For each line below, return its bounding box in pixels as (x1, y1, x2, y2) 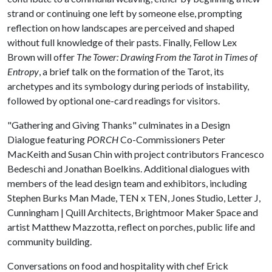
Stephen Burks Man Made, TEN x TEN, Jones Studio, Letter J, (7, 192, 260, 203)
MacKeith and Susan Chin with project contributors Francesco (7, 148, 264, 160)
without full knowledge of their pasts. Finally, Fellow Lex (7, 36, 237, 48)
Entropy (7, 66, 39, 77)
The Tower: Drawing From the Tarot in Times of (76, 51, 257, 63)
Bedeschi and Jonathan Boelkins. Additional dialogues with (7, 163, 250, 174)
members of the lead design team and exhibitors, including (7, 177, 247, 189)
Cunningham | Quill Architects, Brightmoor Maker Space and (7, 206, 258, 218)
